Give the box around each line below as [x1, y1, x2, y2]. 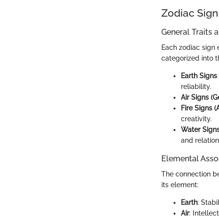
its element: [161, 181, 198, 189]
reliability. [181, 83, 211, 91]
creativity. [181, 115, 212, 123]
